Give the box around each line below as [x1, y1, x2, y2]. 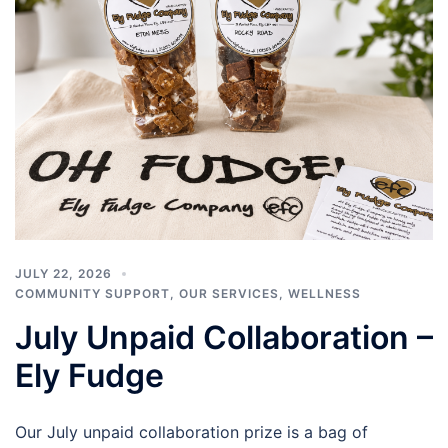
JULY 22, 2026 [15, 265, 112, 281]
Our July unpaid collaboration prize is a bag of [15, 421, 368, 442]
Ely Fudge [15, 355, 164, 395]
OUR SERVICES [179, 285, 279, 301]
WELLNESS [288, 285, 361, 301]
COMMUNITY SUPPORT [15, 285, 170, 301]
